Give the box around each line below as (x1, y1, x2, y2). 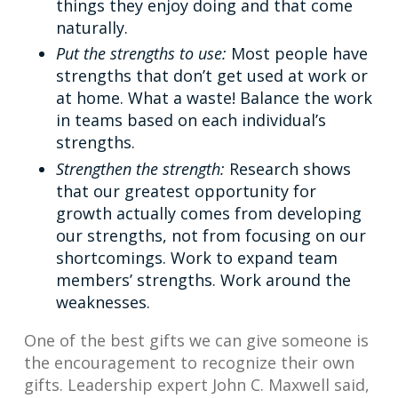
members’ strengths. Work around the (56, 268, 351, 291)
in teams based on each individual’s (56, 109, 326, 131)
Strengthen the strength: (56, 157, 225, 179)
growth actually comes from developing (56, 202, 362, 224)
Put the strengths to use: (56, 43, 227, 65)
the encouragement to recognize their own (24, 351, 354, 373)
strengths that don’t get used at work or (56, 65, 368, 87)
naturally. (56, 16, 128, 38)
